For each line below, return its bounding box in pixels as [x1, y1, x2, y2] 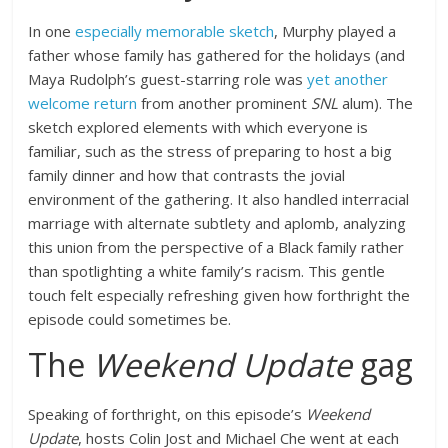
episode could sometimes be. [28, 309, 232, 329]
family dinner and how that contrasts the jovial [28, 165, 346, 185]
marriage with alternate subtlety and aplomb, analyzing [28, 213, 407, 233]
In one [28, 21, 76, 41]
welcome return [28, 93, 138, 113]
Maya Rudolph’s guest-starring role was [28, 69, 308, 89]
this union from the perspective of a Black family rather [28, 237, 405, 257]
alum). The [342, 93, 414, 113]
